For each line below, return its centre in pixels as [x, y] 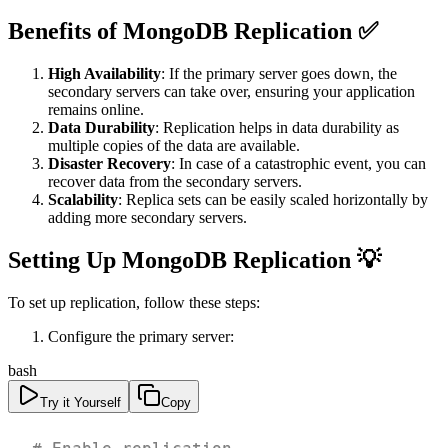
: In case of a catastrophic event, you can [298, 163]
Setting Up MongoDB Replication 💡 [194, 259]
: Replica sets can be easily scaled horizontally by [273, 199]
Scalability [83, 199]
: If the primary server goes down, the [279, 73]
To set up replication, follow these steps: [134, 302]
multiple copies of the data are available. [174, 145]
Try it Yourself [80, 402]
